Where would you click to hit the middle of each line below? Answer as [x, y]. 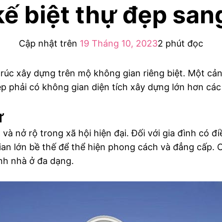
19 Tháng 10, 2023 [119, 43]
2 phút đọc [180, 43]
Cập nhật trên [49, 43]
